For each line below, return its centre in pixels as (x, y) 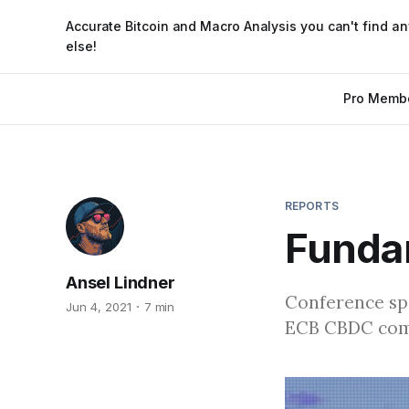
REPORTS (312, 206)
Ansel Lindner (121, 283)
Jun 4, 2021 (99, 307)
